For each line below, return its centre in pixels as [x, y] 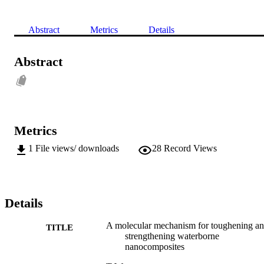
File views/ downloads [77, 148]
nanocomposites [155, 246]
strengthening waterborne [172, 236]
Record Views [190, 148]
